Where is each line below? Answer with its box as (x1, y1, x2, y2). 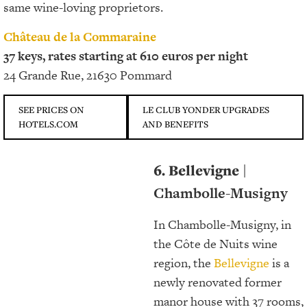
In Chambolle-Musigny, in (153, 215, 291, 233)
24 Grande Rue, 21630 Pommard (3, 66, 172, 84)
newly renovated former (153, 273, 282, 291)
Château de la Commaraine (3, 27, 156, 45)
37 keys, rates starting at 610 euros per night (3, 47, 248, 64)
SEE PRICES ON (19, 103, 84, 116)
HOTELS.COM (19, 117, 78, 130)
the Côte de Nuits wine (153, 234, 278, 252)
